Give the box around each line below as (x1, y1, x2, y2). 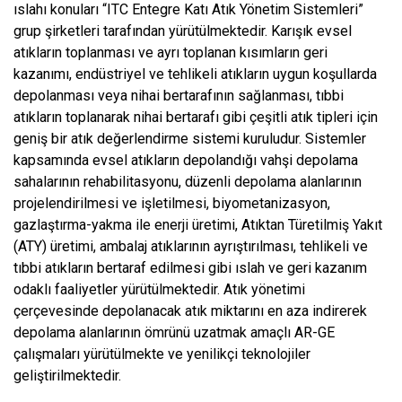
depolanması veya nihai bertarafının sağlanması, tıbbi (13, 87, 344, 105)
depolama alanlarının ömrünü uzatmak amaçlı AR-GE (13, 324, 335, 342)
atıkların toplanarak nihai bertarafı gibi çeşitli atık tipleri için (13, 109, 378, 127)
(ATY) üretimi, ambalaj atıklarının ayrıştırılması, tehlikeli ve (13, 238, 368, 256)
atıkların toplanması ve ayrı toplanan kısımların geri (13, 44, 328, 62)
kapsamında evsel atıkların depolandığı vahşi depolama (13, 152, 358, 170)
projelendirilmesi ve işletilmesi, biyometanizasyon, (13, 195, 330, 213)
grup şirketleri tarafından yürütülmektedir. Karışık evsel (13, 22, 352, 40)
